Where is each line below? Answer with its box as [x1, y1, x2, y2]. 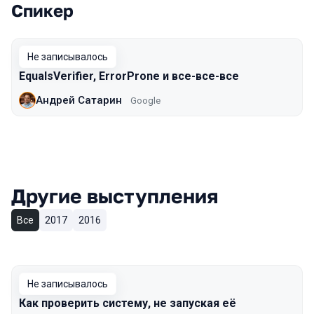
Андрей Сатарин [36, 93, 122, 107]
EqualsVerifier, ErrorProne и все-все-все [19, 69, 239, 83]
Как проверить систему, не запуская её [19, 296, 236, 310]
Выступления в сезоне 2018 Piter [11, 15, 277, 36]
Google [130, 95, 161, 106]
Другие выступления [11, 184, 218, 207]
